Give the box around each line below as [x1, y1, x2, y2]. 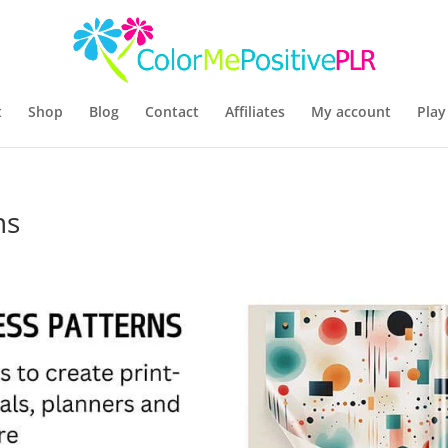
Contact [144, 102, 199, 121]
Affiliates [224, 102, 285, 121]
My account [310, 102, 391, 121]
